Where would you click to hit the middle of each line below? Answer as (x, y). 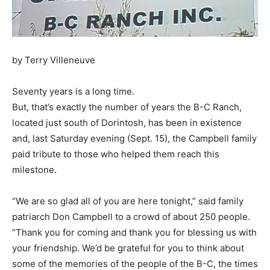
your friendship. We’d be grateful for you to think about (128, 248)
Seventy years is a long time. (73, 91)
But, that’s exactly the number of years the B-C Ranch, (127, 107)
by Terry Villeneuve (54, 60)
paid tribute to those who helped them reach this (116, 154)
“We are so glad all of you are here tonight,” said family (128, 201)
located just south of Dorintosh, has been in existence (127, 122)
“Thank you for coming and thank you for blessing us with (134, 232)
